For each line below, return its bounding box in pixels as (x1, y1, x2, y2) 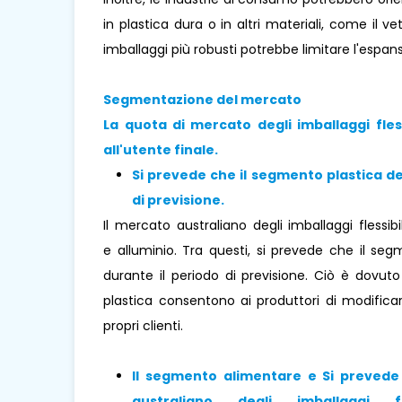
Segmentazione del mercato (103, 91, 302, 109)
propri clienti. (103, 317, 184, 335)
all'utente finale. (103, 141, 219, 159)
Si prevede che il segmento (132, 166, 327, 184)
